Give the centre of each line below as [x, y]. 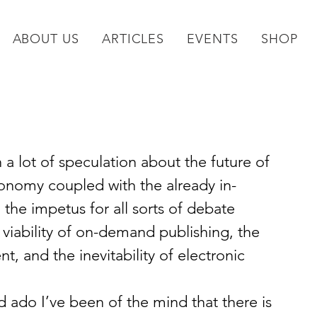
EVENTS [213, 39]
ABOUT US [46, 39]
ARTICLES [133, 39]
